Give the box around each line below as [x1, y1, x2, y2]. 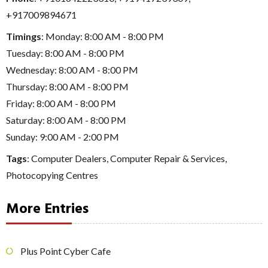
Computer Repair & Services [110, 152, 225, 164]
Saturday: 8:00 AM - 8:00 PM [6, 114, 126, 126]
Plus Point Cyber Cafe [20, 245, 111, 257]
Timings [6, 30, 41, 42]
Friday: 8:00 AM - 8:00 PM [6, 97, 116, 109]
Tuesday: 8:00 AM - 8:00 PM [6, 47, 124, 59]
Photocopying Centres [6, 169, 98, 181]
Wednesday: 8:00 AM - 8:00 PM [6, 63, 138, 75]
